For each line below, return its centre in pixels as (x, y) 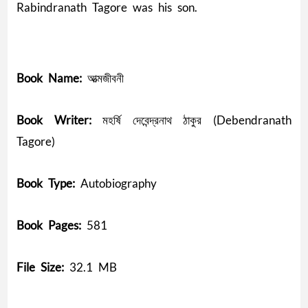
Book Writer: (54, 120)
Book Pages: (48, 225)
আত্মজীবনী (102, 78)
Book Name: (49, 78)
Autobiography (115, 183)
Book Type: (45, 183)
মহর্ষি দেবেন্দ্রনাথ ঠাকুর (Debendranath (191, 120)
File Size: (40, 267)
